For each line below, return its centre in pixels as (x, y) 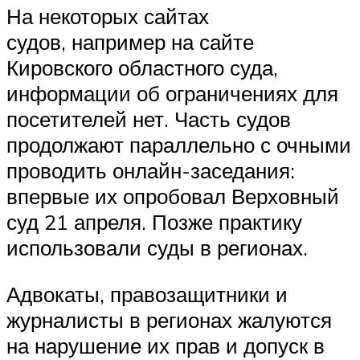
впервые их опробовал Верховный (173, 196)
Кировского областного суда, (142, 68)
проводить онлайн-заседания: (151, 171)
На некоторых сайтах (108, 16)
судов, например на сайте (130, 42)
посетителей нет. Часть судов (149, 119)
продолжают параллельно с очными (179, 145)
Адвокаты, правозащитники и (147, 295)
